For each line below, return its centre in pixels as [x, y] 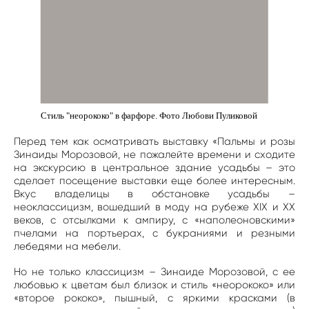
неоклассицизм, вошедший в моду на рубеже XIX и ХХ [154, 207]
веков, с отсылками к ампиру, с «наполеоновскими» [154, 220]
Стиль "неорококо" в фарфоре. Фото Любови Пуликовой [149, 116]
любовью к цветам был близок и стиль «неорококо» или [154, 285]
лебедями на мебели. [69, 247]
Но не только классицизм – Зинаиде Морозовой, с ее [154, 272]
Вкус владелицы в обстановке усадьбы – [154, 194]
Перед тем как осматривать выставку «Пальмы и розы [154, 142]
